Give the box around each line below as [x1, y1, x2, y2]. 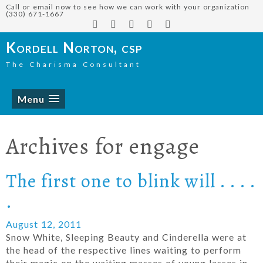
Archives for [6, 130, 129, 161]
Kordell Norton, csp [6, 39, 143, 56]
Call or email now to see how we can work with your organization [6, 2, 249, 11]
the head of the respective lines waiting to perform [6, 244, 241, 255]
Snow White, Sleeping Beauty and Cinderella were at [6, 231, 247, 242]
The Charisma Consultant [6, 59, 141, 69]
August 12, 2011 [6, 218, 82, 230]
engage [129, 130, 200, 161]
